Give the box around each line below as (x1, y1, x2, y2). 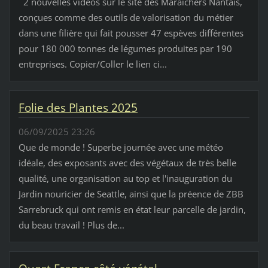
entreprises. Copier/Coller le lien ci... (18, 57, 167, 70)
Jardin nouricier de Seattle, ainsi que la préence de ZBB (18, 188, 243, 200)
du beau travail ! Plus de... (18, 219, 124, 232)
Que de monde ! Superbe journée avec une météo (18, 141, 223, 154)
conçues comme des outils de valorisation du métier (18, 11, 233, 23)
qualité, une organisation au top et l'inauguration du (18, 172, 232, 185)
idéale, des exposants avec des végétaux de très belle (18, 157, 236, 169)
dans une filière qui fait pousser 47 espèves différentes (18, 26, 243, 39)
